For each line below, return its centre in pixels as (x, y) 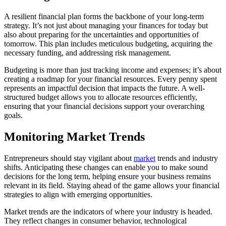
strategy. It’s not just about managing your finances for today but (106, 25)
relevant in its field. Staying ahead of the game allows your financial (112, 185)
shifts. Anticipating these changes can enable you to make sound (106, 167)
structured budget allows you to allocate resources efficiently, (101, 97)
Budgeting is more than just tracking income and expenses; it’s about (113, 70)
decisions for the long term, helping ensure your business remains (107, 176)
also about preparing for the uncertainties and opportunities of (101, 34)
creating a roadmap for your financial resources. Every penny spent (110, 79)
